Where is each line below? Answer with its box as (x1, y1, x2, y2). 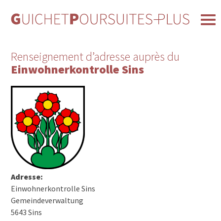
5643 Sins (11, 207, 42, 217)
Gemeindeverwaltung (11, 195, 84, 205)
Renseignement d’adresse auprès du (11, 49, 180, 65)
